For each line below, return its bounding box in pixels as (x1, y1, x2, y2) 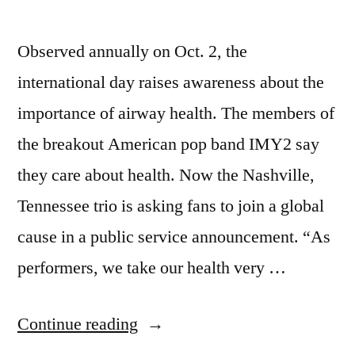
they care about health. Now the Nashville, (17, 163, 315, 186)
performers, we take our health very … (17, 256, 286, 279)
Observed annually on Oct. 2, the (17, 40, 247, 63)
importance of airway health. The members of (17, 101, 334, 124)
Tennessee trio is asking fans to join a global (17, 194, 324, 217)
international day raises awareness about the (17, 71, 324, 94)
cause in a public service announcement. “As (17, 225, 330, 248)
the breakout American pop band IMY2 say (17, 132, 319, 155)
